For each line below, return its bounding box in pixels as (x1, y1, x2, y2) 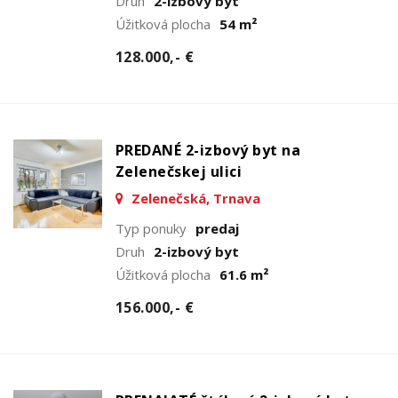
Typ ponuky (115, 219, 187, 237)
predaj (195, 219, 239, 237)
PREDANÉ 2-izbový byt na (115, 139, 301, 160)
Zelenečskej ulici (115, 161, 243, 181)
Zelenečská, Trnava (128, 188, 260, 207)
